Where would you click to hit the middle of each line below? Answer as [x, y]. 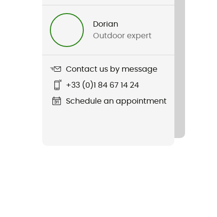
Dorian [106, 24]
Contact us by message [112, 69]
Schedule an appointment [116, 101]
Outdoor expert [123, 36]
